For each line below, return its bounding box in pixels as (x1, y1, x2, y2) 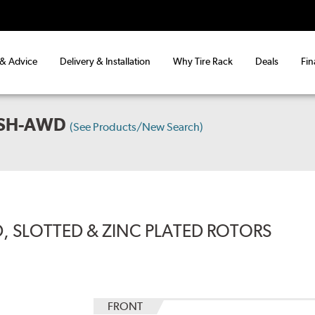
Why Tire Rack (173, 56, 233, 67)
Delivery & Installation (60, 56, 150, 67)
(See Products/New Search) (70, 120, 204, 134)
